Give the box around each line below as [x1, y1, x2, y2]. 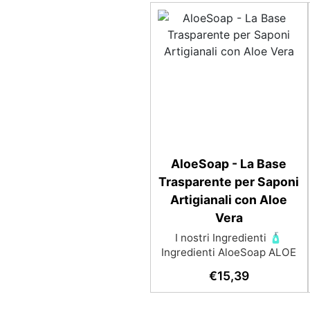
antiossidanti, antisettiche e [158, 275, 299, 288]
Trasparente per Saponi [158, 174, 300, 189]
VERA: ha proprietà [181, 260, 276, 273]
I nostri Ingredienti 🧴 [175, 231, 283, 244]
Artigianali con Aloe [170, 192, 288, 207]
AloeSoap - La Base [171, 156, 287, 171]
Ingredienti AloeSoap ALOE [161, 246, 297, 259]
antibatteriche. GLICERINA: [161, 289, 296, 302]
